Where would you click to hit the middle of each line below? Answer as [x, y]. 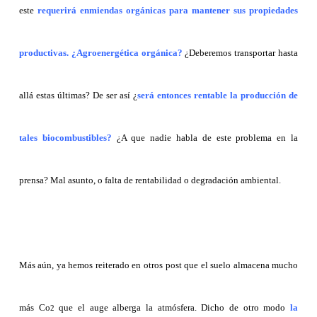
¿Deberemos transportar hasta [240, 53]
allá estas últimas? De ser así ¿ [78, 96]
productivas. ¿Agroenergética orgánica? [100, 53]
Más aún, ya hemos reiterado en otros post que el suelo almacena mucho [158, 265]
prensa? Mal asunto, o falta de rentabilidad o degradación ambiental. [151, 180]
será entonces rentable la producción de [218, 96]
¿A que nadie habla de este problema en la [205, 138]
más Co [34, 308]
